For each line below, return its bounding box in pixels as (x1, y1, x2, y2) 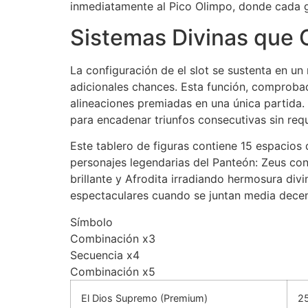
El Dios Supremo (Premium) (81, 291, 208, 304)
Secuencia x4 (70, 247, 140, 262)
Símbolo (70, 214, 113, 229)
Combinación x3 (70, 231, 155, 245)
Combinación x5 (70, 264, 155, 278)
